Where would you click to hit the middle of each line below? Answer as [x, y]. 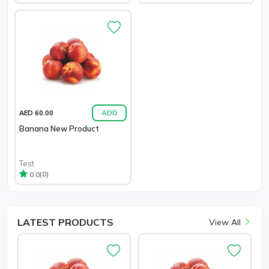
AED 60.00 [36, 113]
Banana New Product [59, 128]
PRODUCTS [85, 222]
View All [226, 222]
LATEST [37, 222]
